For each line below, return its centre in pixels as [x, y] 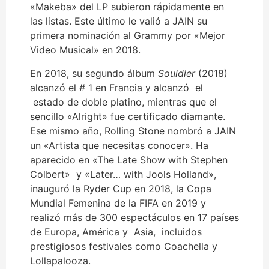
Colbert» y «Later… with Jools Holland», [123, 174]
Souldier [175, 73]
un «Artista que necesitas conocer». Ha [119, 145]
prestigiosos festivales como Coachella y [124, 246]
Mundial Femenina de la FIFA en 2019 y [118, 203]
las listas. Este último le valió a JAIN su [119, 21]
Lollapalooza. [60, 260]
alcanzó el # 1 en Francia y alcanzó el [116, 87]
